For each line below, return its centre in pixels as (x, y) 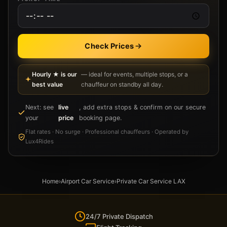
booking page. (100, 118)
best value (47, 85)
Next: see (40, 107)
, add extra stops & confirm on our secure (142, 107)
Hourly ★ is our (54, 74)
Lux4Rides (40, 142)
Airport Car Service (87, 181)
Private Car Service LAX (151, 181)
